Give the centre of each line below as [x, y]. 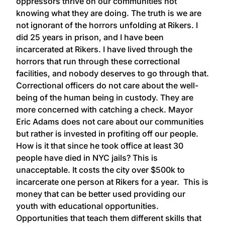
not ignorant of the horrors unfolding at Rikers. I [107, 25]
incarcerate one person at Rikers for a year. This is [112, 182]
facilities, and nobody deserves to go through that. [113, 73]
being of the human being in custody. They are [105, 97]
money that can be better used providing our [101, 194]
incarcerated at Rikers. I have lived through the [104, 49]
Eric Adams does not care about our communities [110, 121]
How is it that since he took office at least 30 [100, 145]
